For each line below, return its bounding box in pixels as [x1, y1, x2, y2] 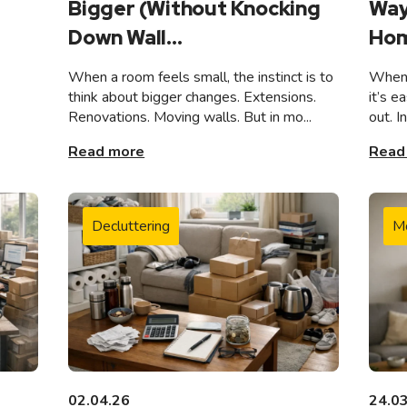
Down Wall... [68, 25, 183, 52]
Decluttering [92, 216, 171, 237]
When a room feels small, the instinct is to [68, 67, 334, 88]
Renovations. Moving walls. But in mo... [68, 107, 313, 128]
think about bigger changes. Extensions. [68, 87, 317, 108]
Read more [68, 142, 145, 163]
